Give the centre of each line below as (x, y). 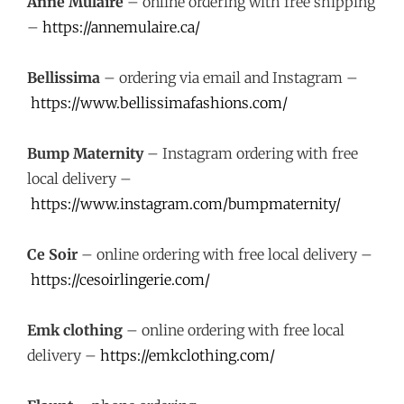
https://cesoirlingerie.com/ (120, 280)
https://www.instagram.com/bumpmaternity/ (186, 204)
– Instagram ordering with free (251, 153)
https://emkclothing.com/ (188, 355)
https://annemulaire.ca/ (121, 27)
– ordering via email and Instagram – (229, 78)
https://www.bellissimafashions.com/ (159, 103)
